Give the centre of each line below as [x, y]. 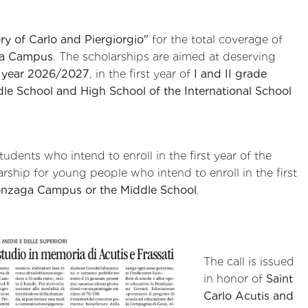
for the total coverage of [216, 39]
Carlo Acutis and [249, 296]
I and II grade [230, 74]
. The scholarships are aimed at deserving [164, 56]
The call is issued [249, 261]
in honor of [235, 278]
